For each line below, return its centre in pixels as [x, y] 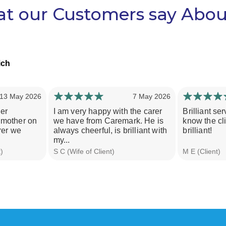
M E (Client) [202, 151]
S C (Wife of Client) [84, 151]
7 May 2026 [152, 96]
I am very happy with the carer [108, 111]
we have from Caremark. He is [108, 121]
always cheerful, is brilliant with [110, 130]
